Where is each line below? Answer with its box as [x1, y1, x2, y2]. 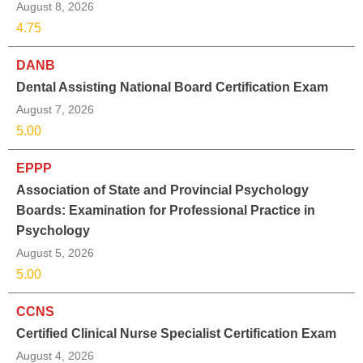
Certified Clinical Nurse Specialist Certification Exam [16, 327, 336, 341]
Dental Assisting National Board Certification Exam [16, 80, 328, 95]
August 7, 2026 [16, 103, 94, 117]
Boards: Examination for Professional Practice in [16, 203, 315, 218]
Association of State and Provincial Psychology [16, 183, 309, 198]
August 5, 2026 [16, 246, 94, 260]
